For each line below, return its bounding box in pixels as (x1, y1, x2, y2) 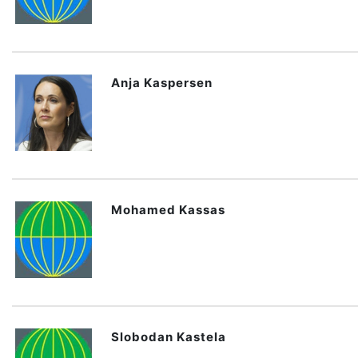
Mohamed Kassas (111, 202, 225, 217)
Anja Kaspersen (111, 75, 213, 90)
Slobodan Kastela (111, 329, 226, 344)
